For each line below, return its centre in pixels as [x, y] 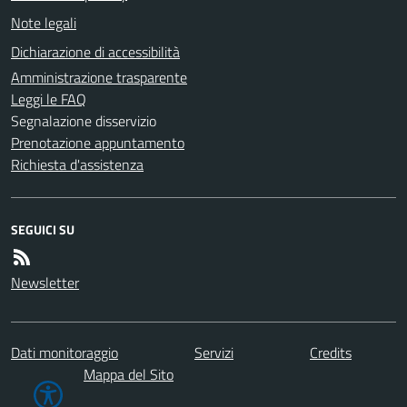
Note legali [44, 23]
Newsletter [45, 283]
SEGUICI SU [43, 229]
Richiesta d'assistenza [77, 164]
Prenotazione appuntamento [98, 143]
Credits [331, 352]
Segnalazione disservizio [84, 121]
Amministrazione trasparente [99, 77]
